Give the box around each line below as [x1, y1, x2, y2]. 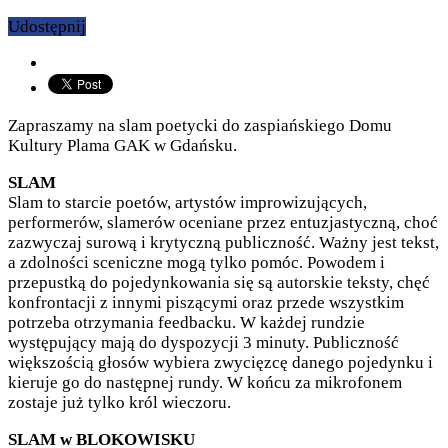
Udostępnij [8, 17, 86, 37]
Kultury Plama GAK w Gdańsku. [8, 136, 237, 156]
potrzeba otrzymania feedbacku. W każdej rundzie [8, 313, 365, 333]
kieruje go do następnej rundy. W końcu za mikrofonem [8, 373, 402, 393]
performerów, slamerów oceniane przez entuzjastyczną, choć [8, 213, 438, 233]
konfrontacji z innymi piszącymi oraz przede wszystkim [8, 293, 404, 313]
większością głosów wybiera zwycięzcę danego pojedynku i [8, 353, 433, 373]
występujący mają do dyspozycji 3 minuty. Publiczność [8, 333, 399, 353]
